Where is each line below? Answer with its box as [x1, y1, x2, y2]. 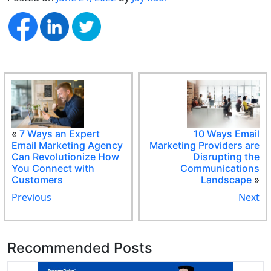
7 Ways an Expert [19, 128, 100, 140]
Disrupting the [192, 151, 260, 163]
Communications [180, 162, 260, 175]
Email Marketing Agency [11, 139, 123, 152]
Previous [11, 191, 52, 204]
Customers [11, 174, 64, 186]
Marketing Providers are [149, 139, 260, 152]
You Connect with [11, 162, 95, 175]
